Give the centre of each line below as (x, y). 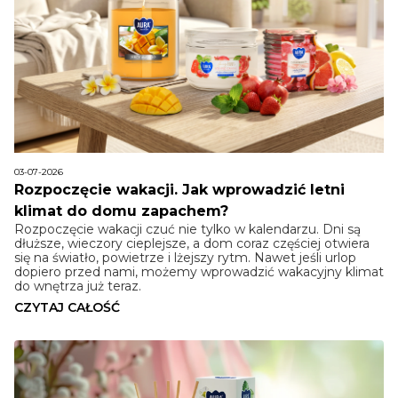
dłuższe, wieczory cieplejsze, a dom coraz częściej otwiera (192, 244)
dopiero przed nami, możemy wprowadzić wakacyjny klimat (199, 272)
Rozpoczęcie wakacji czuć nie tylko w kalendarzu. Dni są (187, 230)
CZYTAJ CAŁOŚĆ (67, 308)
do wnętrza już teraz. (78, 287)
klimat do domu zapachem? (121, 211)
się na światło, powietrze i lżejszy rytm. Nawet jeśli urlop (185, 258)
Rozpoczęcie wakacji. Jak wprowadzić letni (179, 190)
